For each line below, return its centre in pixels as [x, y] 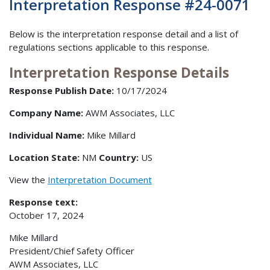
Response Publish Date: [61, 91]
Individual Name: [47, 135]
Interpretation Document [100, 180]
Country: [120, 158]
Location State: [46, 158]
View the [28, 180]
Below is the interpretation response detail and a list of [124, 33]
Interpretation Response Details [119, 72]
